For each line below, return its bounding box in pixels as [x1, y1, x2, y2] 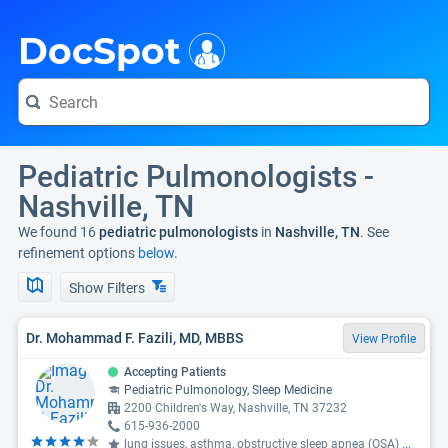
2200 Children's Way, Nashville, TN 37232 [124, 401, 347, 415]
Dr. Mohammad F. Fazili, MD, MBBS [26, 329, 243, 346]
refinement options [18, 245, 138, 261]
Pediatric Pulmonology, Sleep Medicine [124, 383, 332, 397]
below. [138, 245, 178, 261]
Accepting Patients [124, 365, 226, 379]
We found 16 [18, 224, 96, 240]
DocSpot [18, 29, 181, 73]
